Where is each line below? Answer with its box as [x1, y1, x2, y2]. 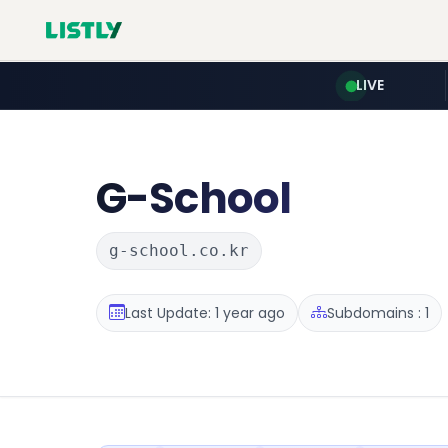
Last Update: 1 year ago [125, 302, 285, 323]
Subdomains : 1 [327, 302, 429, 323]
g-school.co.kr [109, 241, 249, 260]
